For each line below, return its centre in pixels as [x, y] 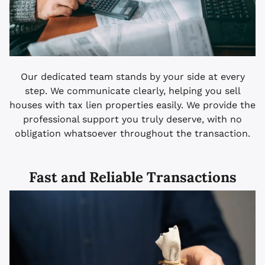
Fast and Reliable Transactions [132, 177]
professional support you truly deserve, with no [132, 119]
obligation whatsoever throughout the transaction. [132, 134]
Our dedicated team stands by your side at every [132, 77]
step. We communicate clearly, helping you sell [132, 91]
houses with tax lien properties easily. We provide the [132, 105]
